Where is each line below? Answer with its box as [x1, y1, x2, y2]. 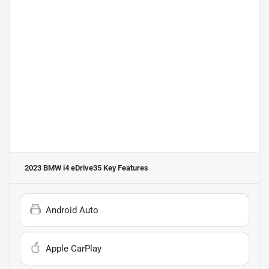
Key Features [101, 163, 148, 173]
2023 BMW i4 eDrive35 [25, 163, 101, 173]
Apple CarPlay [46, 243, 101, 255]
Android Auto [46, 205, 98, 216]
